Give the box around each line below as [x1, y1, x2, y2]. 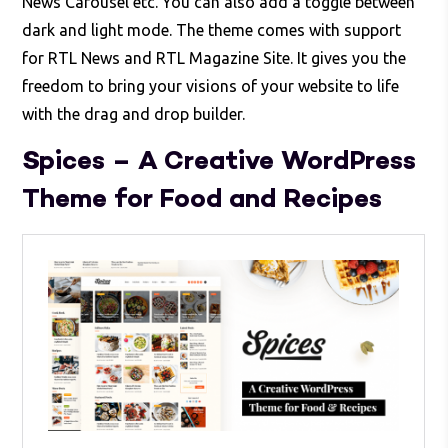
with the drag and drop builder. [22, 104, 246, 123]
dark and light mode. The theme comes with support [22, 20, 402, 39]
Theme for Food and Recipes [22, 181, 383, 218]
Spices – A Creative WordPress [22, 143, 417, 180]
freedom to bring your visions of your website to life [22, 76, 400, 95]
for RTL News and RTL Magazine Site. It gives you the [22, 48, 407, 67]
